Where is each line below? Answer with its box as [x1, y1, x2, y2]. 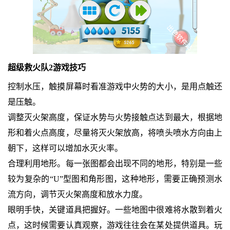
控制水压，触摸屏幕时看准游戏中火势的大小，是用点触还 [7, 82, 223, 91]
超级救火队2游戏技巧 [7, 63, 86, 72]
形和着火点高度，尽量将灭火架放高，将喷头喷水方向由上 [7, 128, 223, 138]
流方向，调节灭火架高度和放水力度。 [7, 190, 147, 199]
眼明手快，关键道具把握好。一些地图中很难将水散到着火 [7, 205, 223, 215]
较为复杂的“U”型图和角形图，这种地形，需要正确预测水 [7, 175, 223, 184]
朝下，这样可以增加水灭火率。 [7, 144, 123, 153]
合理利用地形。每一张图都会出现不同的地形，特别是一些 [7, 159, 223, 168]
